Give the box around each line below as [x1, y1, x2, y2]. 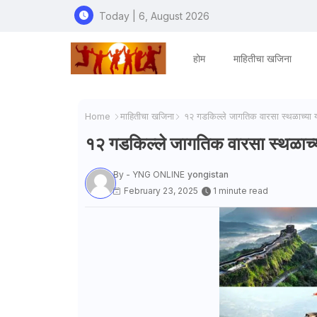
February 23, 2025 [123, 185, 198, 196]
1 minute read [212, 185, 268, 196]
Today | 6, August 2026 [98, 9, 209, 22]
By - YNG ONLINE [113, 168, 185, 180]
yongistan [187, 168, 229, 180]
